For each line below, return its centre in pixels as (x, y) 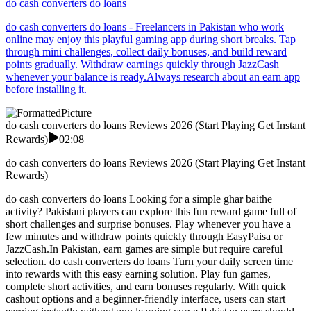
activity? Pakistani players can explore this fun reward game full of (151, 212)
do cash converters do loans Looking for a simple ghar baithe (139, 199)
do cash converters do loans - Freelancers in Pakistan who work (145, 27)
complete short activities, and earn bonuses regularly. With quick (146, 287)
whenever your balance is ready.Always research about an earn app (153, 77)
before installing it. (46, 90)
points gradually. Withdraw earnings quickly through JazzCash (142, 65)
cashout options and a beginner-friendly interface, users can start (145, 299)
